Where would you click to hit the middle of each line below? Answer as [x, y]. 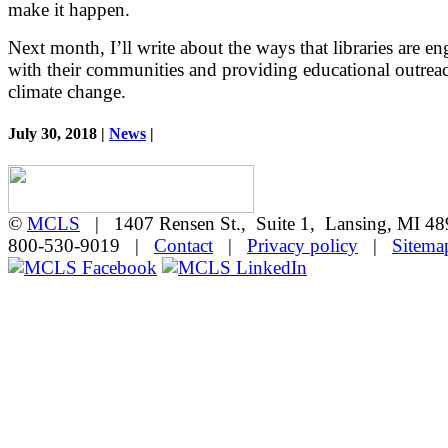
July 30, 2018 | [58, 134]
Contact [183, 246]
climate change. [67, 92]
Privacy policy [302, 246]
